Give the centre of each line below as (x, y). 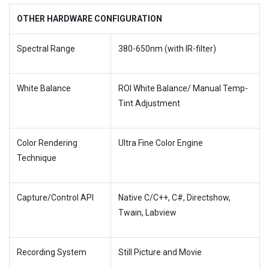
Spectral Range (46, 49)
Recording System (52, 252)
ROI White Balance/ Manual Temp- (183, 88)
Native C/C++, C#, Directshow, (174, 198)
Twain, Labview (147, 213)
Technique (37, 158)
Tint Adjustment (149, 103)
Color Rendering (47, 143)
